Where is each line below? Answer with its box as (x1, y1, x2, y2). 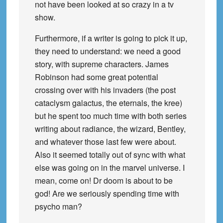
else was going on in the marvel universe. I (34, 161, 185, 173)
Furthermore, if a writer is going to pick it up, (34, 32, 187, 44)
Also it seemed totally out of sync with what (34, 148, 185, 160)
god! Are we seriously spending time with (34, 187, 179, 199)
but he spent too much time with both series (34, 110, 187, 121)
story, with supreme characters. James (34, 58, 169, 70)
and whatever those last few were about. (34, 135, 176, 147)
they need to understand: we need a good (34, 45, 181, 57)
